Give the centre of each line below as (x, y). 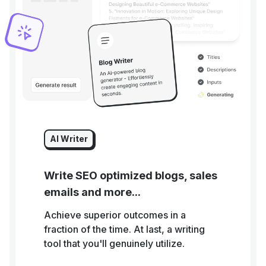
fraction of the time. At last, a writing (124, 229)
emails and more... (92, 192)
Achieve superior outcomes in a (115, 215)
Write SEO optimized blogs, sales (131, 175)
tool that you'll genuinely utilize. (114, 243)
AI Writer (69, 138)
